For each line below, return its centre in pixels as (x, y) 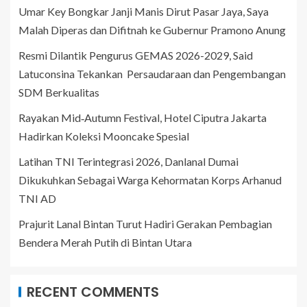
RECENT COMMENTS (93, 292)
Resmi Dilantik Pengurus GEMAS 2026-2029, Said (136, 56)
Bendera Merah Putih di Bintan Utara (105, 243)
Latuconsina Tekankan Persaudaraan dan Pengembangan (152, 74)
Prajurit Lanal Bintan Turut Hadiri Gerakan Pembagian (145, 224)
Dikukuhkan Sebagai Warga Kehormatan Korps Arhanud (150, 180)
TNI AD (37, 199)
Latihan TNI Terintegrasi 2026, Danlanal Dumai (128, 162)
